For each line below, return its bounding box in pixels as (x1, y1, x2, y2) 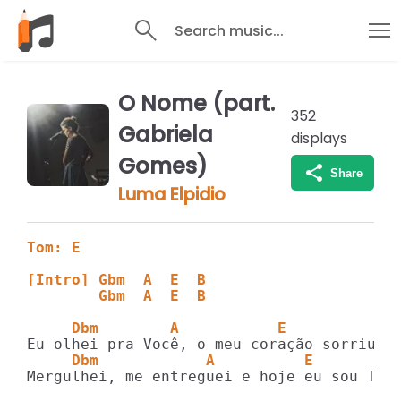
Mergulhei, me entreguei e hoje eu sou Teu (27, 368, 394, 385)
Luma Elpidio (117, 183, 226, 207)
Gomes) (117, 151, 208, 181)
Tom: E (27, 239, 81, 256)
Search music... (175, 20, 284, 41)
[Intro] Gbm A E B (27, 271, 215, 288)
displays (291, 127, 348, 149)
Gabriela (117, 120, 213, 149)
